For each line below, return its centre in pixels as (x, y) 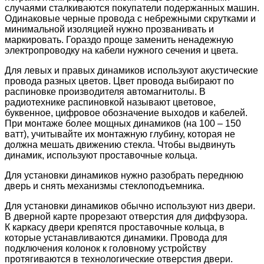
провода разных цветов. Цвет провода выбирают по (119, 81)
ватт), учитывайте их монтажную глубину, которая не (120, 134)
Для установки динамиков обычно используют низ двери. (130, 206)
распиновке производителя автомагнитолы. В (105, 91)
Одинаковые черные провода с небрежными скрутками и (130, 18)
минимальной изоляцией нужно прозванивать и (109, 29)
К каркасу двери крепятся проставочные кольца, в (115, 227)
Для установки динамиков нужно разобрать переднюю (124, 175)
